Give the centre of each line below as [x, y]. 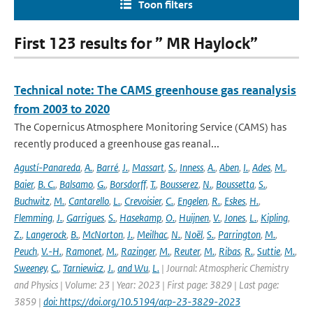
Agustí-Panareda [47, 167]
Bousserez [179, 184]
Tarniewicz [83, 268]
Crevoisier [143, 201]
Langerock [46, 234]
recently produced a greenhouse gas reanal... [117, 144]
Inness [191, 167]
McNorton [103, 234]
